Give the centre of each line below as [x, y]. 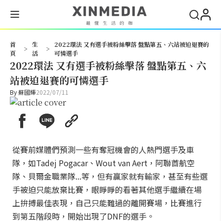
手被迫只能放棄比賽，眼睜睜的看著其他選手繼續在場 [107, 189]
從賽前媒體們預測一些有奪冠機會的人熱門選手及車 [103, 149]
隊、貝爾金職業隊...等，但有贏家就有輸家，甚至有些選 [110, 176]
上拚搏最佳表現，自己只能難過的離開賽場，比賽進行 [107, 203]
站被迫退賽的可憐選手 [59, 80]
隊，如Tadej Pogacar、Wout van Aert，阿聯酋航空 [104, 163]
